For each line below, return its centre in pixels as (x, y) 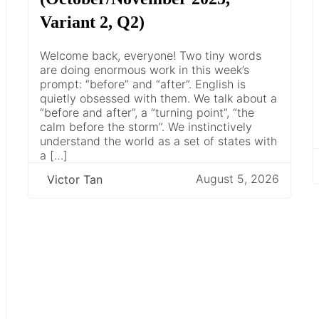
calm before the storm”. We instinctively (146, 126)
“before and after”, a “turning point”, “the (147, 112)
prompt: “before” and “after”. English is (143, 84)
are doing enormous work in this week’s (145, 69)
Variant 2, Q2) (92, 22)
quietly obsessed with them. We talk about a (158, 98)
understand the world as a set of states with (158, 141)
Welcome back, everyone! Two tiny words (151, 55)
